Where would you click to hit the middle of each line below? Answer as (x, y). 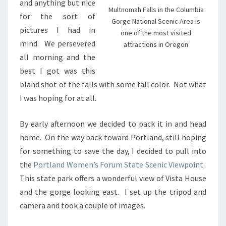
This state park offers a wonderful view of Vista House (113, 178)
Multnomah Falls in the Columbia (156, 9)
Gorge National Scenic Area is (156, 21)
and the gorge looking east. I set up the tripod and (113, 192)
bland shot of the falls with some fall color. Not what (113, 84)
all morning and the (58, 57)
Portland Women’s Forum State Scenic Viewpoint (119, 165)
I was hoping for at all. (58, 98)
